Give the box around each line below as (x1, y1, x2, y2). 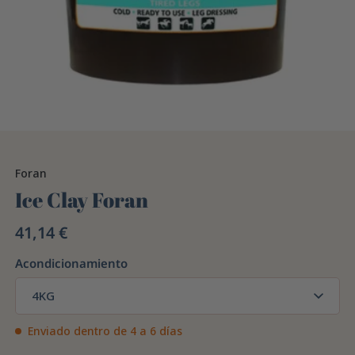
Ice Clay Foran (15, 185, 149, 215)
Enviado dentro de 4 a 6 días (28, 323, 183, 339)
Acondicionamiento (15, 255, 128, 272)
